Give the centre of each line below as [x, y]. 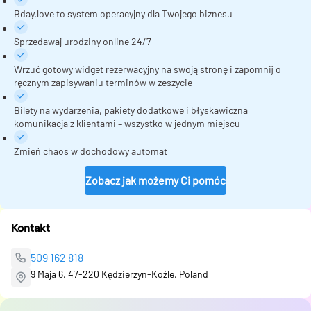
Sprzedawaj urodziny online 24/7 [83, 41]
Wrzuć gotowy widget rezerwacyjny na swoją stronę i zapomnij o [148, 69]
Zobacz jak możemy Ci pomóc [155, 180]
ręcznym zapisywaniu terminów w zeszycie [103, 82]
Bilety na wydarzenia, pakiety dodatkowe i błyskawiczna [131, 110]
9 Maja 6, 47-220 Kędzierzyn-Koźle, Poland [119, 274]
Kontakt [31, 228]
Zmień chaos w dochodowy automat [91, 151]
